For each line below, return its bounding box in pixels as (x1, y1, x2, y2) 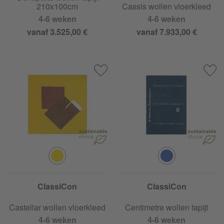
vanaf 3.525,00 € (27, 26, 88, 38)
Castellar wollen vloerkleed (9, 201, 106, 213)
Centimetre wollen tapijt (125, 201, 208, 213)
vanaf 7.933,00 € (136, 26, 197, 38)
